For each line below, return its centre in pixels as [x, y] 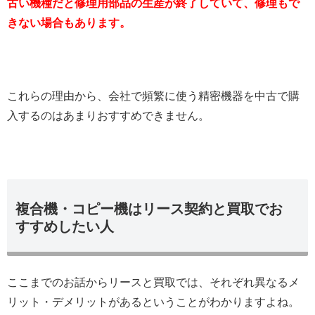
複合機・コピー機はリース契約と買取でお [149, 208]
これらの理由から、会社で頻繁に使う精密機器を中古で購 [153, 96]
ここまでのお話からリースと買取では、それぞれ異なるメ [153, 282]
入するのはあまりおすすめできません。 [108, 115]
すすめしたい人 [65, 226]
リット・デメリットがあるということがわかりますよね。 [153, 302]
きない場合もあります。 [69, 22]
